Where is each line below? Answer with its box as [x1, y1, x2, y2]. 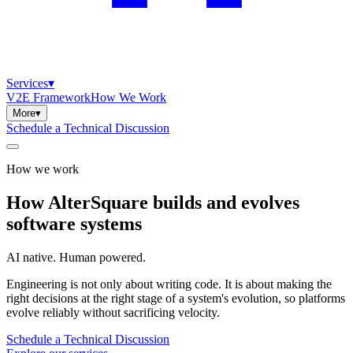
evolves [241, 191, 299, 213]
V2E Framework [6, 91, 91, 104]
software [6, 213, 76, 234]
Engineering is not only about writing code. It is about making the [6, 277, 332, 291]
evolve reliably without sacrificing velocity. [6, 305, 220, 319]
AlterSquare [48, 191, 148, 213]
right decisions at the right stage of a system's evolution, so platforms [6, 291, 345, 305]
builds [153, 191, 202, 213]
